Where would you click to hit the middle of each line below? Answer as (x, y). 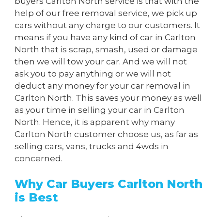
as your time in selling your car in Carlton (100, 110)
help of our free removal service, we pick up (106, 13)
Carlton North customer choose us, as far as (106, 134)
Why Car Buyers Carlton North (108, 184)
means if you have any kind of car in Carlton (105, 38)
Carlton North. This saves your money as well (108, 98)
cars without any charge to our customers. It (107, 25)
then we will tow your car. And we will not (101, 62)
